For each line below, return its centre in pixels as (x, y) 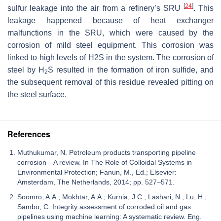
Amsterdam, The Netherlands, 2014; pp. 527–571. (96, 182)
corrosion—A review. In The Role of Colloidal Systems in (105, 162)
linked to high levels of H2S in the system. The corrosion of (110, 57)
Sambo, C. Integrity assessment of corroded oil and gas (104, 206)
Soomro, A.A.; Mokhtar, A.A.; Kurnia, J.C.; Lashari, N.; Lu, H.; (112, 197)
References (29, 134)
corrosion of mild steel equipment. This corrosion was (110, 45)
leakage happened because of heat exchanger (110, 20)
